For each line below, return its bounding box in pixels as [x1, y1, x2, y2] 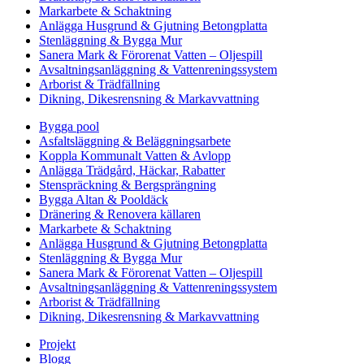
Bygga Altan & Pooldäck [39, 193, 168, 207]
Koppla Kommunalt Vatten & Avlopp [39, 149, 231, 163]
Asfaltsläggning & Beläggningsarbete [39, 134, 231, 149]
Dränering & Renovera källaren [39, 207, 201, 222]
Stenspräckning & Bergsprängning [39, 178, 216, 193]
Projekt [39, 337, 76, 352]
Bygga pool [39, 119, 99, 134]
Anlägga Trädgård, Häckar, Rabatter [39, 163, 225, 178]
